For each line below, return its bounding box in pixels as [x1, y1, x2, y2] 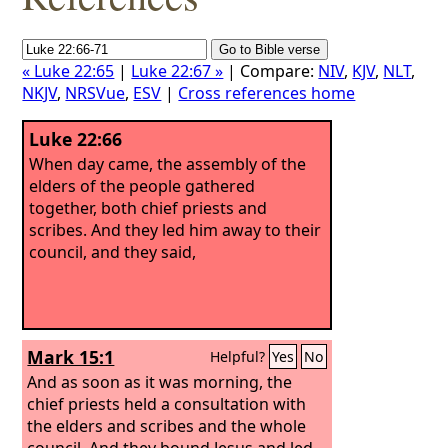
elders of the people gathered [29, 174, 256, 197]
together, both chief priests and [29, 196, 268, 219]
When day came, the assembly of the [29, 152, 307, 175]
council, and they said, [29, 240, 197, 263]
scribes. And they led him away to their [29, 218, 322, 241]
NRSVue [65, 82, 126, 104]
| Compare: [223, 60, 319, 82]
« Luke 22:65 [22, 60, 115, 82]
